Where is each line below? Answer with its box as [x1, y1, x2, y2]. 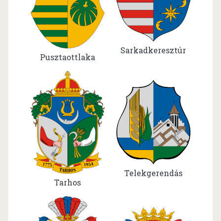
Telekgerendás [124, 167, 183, 178]
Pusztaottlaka [39, 51, 95, 62]
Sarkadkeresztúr [120, 45, 186, 56]
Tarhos [54, 177, 81, 187]
